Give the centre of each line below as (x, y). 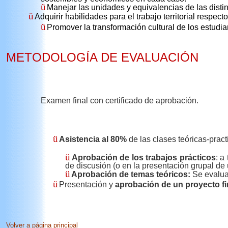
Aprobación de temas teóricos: (131, 175)
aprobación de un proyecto (168, 185)
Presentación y (87, 185)
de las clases (152, 139)
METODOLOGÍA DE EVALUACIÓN (102, 57)
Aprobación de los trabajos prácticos (144, 157)
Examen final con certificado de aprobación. (120, 100)
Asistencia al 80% (93, 139)
